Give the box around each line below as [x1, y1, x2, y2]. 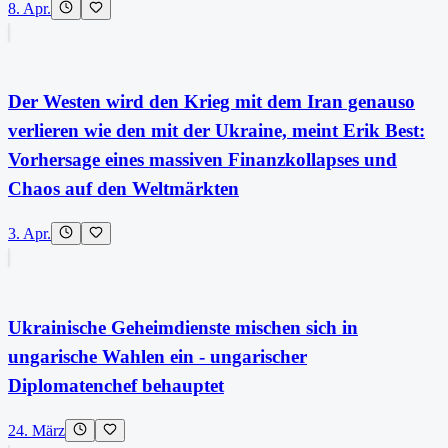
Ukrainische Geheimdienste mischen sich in [8, 316, 358, 338]
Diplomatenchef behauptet [8, 374, 224, 396]
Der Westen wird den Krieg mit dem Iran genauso [8, 91, 415, 113]
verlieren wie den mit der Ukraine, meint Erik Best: [8, 120, 425, 142]
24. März [8, 421, 65, 439]
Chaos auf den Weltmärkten [8, 178, 239, 200]
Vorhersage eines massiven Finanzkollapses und [8, 149, 397, 171]
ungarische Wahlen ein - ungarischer [8, 345, 307, 367]
